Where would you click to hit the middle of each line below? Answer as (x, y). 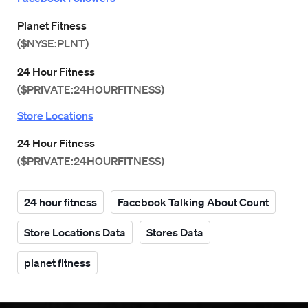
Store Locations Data (75, 232)
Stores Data (175, 232)
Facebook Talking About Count (193, 202)
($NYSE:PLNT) (53, 43)
